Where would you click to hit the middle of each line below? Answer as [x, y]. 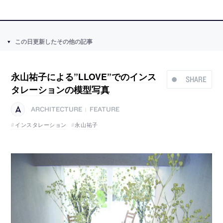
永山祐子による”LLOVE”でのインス [84, 77]
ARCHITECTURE [57, 109]
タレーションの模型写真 [60, 90]
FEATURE [104, 109]
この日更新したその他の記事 [54, 42]
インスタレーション [41, 125]
